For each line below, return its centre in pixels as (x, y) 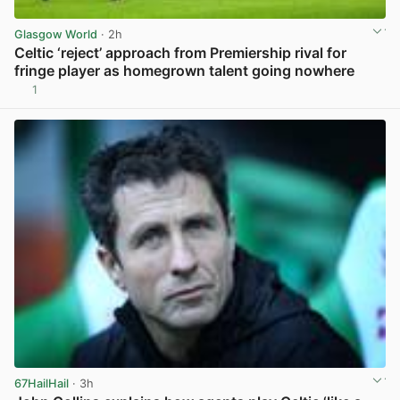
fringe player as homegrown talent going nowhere (184, 71)
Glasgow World (56, 35)
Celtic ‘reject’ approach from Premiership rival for (180, 53)
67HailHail (42, 383)
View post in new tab (327, 96)
